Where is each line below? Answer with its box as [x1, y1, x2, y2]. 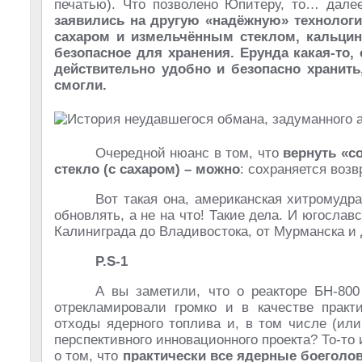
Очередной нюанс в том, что [95, 145, 284, 161]
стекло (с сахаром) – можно [54, 162, 240, 177]
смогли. [54, 78, 107, 93]
